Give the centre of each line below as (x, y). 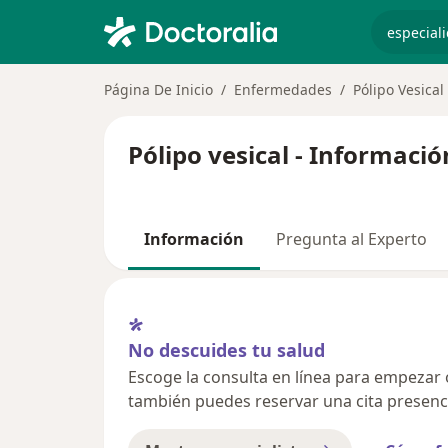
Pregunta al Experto (351, 239)
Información (194, 239)
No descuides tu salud (226, 349)
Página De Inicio (158, 89)
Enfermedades (283, 89)
